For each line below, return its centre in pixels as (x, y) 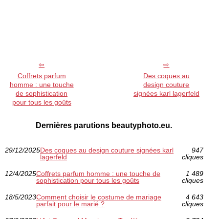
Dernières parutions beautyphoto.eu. (104, 126)
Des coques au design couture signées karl (107, 150)
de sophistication (42, 94)
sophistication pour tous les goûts (88, 181)
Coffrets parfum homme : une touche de (98, 174)
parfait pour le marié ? (70, 204)
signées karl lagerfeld (166, 94)
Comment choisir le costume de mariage (99, 197)
